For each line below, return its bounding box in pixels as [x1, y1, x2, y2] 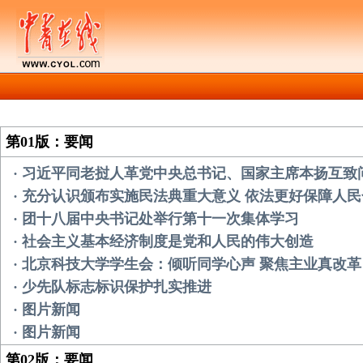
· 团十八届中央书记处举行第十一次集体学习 [13, 211, 299, 227]
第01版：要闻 [6, 134, 93, 150]
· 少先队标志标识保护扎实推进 [13, 279, 211, 295]
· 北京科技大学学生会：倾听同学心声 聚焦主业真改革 [13, 256, 361, 272]
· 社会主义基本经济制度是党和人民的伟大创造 [13, 233, 314, 250]
